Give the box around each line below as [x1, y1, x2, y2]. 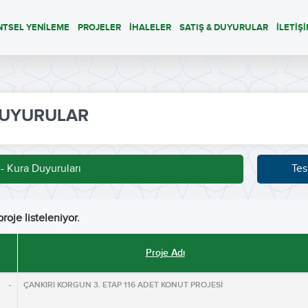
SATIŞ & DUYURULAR [179, 22, 268, 33]
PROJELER [78, 22, 121, 33]
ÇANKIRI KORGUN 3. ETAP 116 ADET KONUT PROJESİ [23, 280, 223, 290]
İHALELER [129, 22, 171, 33]
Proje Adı [145, 247, 185, 258]
